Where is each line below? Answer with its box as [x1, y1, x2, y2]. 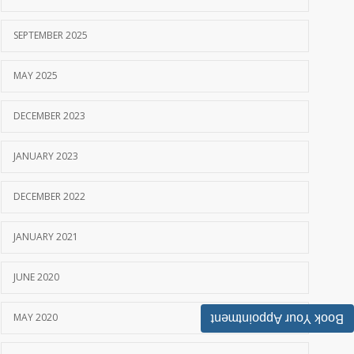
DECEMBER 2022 [13, 190, 85, 204]
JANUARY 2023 [13, 149, 78, 164]
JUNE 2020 [13, 270, 59, 284]
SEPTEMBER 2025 [13, 28, 88, 43]
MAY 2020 [13, 311, 58, 325]
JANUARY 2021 [13, 230, 78, 244]
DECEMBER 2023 [13, 109, 85, 123]
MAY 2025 [13, 69, 58, 83]
